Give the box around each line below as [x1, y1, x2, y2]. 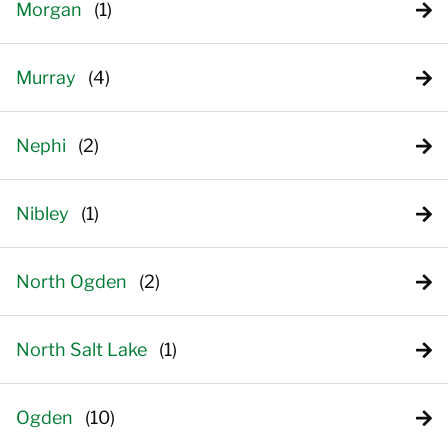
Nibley [16, 203, 69, 224]
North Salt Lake [16, 339, 147, 360]
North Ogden [16, 271, 127, 292]
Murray [16, 67, 76, 88]
